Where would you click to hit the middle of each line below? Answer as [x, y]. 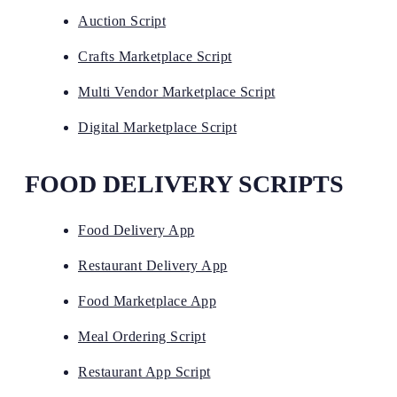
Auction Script [122, 20]
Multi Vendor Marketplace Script [177, 91]
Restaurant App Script [144, 371]
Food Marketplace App [147, 300]
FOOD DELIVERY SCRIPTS [184, 183]
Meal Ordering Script [142, 336]
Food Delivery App [136, 230]
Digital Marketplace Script [157, 127]
